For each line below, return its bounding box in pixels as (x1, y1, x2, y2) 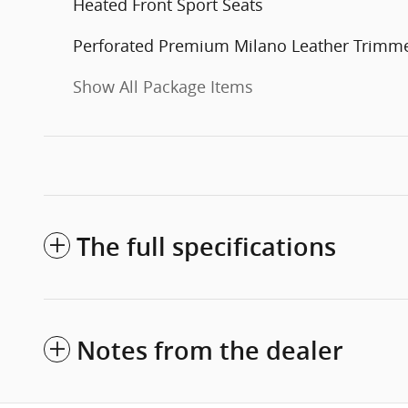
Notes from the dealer (76, 337, 343, 366)
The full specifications (76, 233, 336, 262)
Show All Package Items (73, 76, 253, 98)
